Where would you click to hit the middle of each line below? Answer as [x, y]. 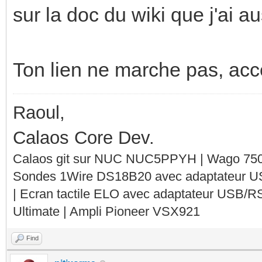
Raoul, [39, 112]
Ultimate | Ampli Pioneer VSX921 [106, 211]
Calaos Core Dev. [84, 137]
